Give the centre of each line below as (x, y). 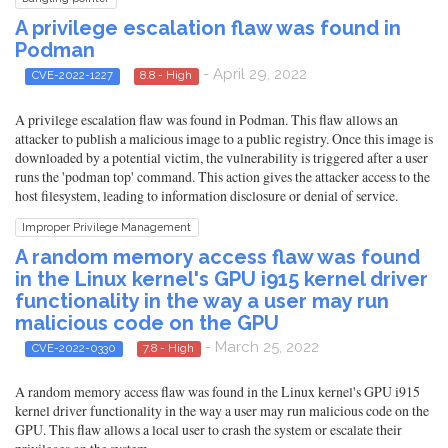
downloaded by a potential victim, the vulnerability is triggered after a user (221, 157)
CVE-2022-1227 (72, 75)
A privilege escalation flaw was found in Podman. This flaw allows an (206, 119)
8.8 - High (166, 75)
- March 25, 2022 (260, 346)
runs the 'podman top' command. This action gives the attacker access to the (222, 176)
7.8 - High (169, 347)
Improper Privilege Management (107, 226)
